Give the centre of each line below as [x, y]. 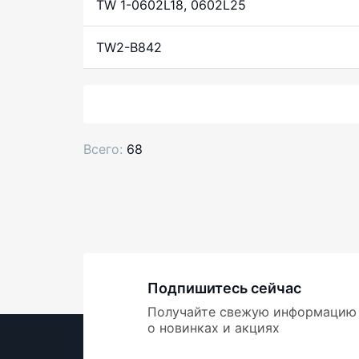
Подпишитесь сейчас [224, 288]
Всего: [103, 149]
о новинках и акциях [214, 328]
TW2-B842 [129, 48]
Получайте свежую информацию [252, 312]
